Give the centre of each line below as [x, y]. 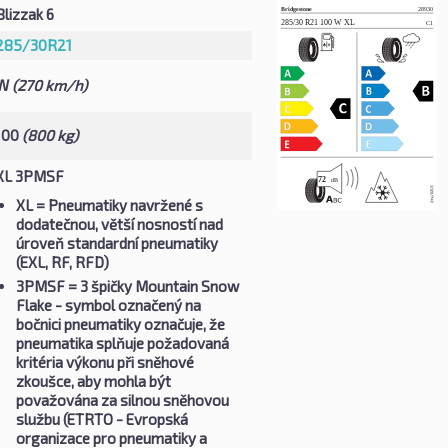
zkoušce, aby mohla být [93, 380]
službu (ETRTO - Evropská [101, 418]
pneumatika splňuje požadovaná [122, 342]
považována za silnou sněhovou [122, 399]
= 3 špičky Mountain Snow [151, 285]
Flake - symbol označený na [108, 304]
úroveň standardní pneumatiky [116, 242]
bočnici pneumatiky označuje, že [120, 323]
